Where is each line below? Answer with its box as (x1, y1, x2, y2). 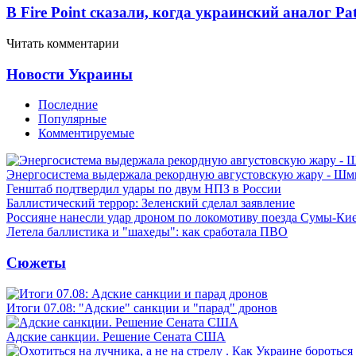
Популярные (38, 112, 106, 126)
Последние (38, 98, 98, 112)
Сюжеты (6, 253, 66, 271)
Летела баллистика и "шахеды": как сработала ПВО (6, 225, 288, 239)
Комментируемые (38, 126, 134, 141)
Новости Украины (6, 65, 133, 83)
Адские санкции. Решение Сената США (6, 329, 226, 343)
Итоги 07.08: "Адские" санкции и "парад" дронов (6, 300, 277, 315)
